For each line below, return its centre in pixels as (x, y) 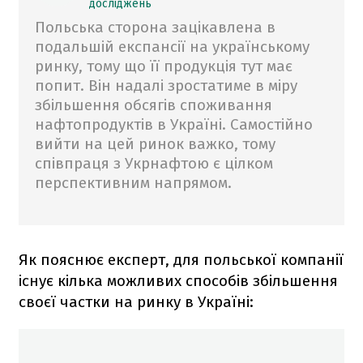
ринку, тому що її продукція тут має (164, 66)
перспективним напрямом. (133, 182)
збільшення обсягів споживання (154, 105)
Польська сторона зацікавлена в (155, 27)
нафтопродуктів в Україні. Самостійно (174, 124)
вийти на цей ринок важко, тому (155, 143)
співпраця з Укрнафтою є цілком (154, 163)
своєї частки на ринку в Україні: (136, 301)
